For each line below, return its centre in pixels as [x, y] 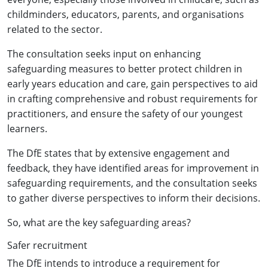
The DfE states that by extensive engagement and [118, 153]
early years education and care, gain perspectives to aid [133, 83]
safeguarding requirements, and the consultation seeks [132, 183]
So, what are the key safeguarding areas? [99, 222]
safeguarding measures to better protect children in [125, 68]
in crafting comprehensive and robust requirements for [133, 98]
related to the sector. [55, 29]
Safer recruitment [47, 245]
